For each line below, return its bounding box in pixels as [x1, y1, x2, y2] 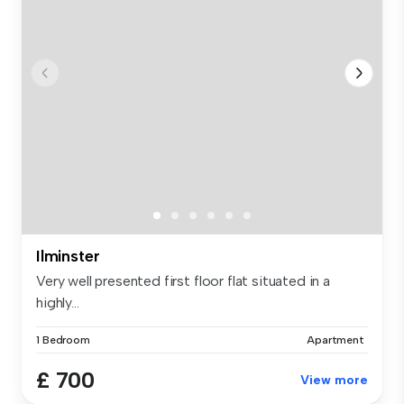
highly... [36, 294, 79, 312]
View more [300, 372, 368, 389]
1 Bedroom [36, 334, 90, 347]
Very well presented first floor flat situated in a [36, 272, 330, 290]
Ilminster [36, 246, 100, 267]
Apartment [307, 334, 364, 347]
